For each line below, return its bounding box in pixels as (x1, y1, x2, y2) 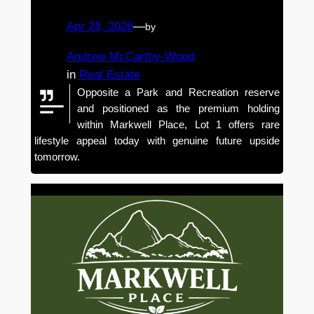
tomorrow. (34, 150, 80, 163)
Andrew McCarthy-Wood (66, 49, 195, 63)
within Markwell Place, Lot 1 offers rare (76, 118, 280, 130)
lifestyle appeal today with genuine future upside (34, 134, 280, 146)
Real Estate (78, 67, 140, 81)
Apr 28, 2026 (66, 20, 133, 34)
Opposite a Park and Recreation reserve (76, 86, 280, 98)
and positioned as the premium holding (76, 102, 280, 114)
